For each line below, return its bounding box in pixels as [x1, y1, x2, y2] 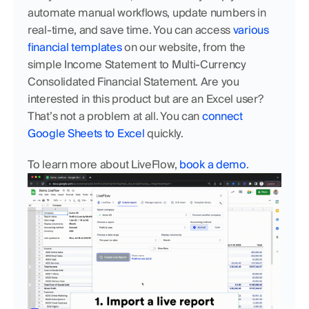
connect [201, 108, 243, 123]
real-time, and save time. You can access [28, 22, 233, 37]
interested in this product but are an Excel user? [28, 91, 263, 106]
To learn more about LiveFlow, [28, 157, 179, 172]
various [232, 22, 269, 37]
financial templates [28, 39, 122, 54]
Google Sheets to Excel [28, 126, 145, 141]
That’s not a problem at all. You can [28, 108, 202, 123]
